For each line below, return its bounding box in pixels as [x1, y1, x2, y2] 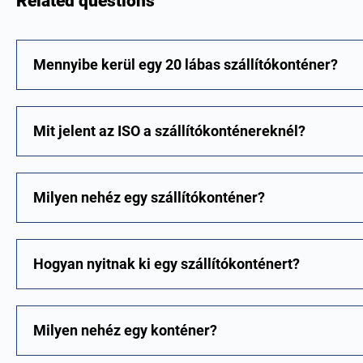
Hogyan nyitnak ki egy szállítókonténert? [33, 255, 300, 273]
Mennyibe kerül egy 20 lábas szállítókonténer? [33, 56, 338, 74]
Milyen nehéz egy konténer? [33, 322, 217, 340]
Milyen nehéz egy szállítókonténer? [33, 189, 265, 207]
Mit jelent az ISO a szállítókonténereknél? [33, 122, 305, 140]
